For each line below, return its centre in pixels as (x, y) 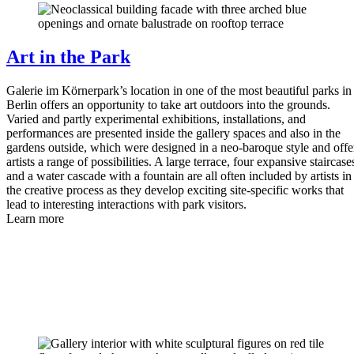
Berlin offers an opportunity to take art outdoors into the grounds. (168, 104)
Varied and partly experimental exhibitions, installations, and (156, 119)
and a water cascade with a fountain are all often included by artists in (179, 175)
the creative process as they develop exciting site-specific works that (175, 190)
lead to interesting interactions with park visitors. (126, 204)
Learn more (35, 218)
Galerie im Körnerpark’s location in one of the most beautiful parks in (179, 90)
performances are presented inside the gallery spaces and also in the (173, 133)
